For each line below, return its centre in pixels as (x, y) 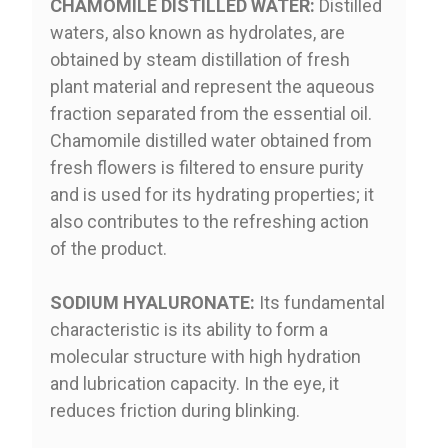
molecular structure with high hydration (205, 356)
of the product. (108, 248)
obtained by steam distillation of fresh (199, 59)
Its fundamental (319, 302)
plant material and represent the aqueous (212, 86)
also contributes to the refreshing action (209, 221)
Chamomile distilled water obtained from (210, 140)
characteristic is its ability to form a (188, 329)
